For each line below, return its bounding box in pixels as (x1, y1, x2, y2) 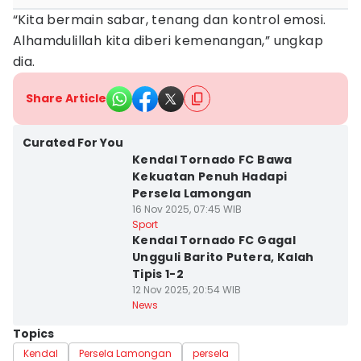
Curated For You (23, 135, 123, 151)
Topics (13, 326, 54, 342)
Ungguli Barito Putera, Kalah (131, 249, 314, 265)
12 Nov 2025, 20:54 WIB (131, 283, 241, 297)
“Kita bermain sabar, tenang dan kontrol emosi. (13, 10, 326, 29)
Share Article (26, 90, 106, 106)
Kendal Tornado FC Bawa (131, 151, 293, 168)
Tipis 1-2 (131, 266, 185, 282)
